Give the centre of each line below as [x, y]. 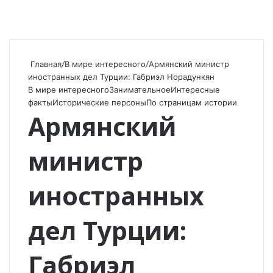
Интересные [195, 90]
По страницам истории [192, 102]
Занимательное [140, 90]
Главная [45, 64]
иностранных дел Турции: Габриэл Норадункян [121, 77]
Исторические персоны [99, 102]
